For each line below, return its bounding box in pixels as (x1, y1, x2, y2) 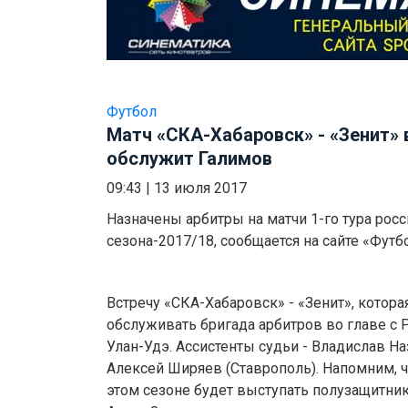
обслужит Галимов (107, 148, 272, 170)
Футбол (107, 103, 157, 121)
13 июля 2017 (154, 179, 247, 198)
